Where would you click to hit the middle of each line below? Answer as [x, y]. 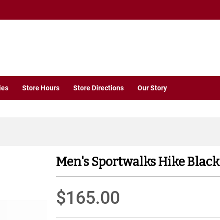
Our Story [152, 88]
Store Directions [98, 88]
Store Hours [41, 88]
